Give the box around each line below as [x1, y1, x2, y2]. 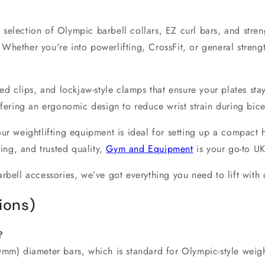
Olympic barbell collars [57, 23, 159, 37]
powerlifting [91, 40, 143, 54]
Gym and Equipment [106, 141, 193, 156]
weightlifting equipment [13, 125, 115, 139]
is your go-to [193, 141, 254, 156]
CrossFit [148, 40, 183, 54]
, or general [183, 40, 238, 54]
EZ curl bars [165, 23, 218, 37]
